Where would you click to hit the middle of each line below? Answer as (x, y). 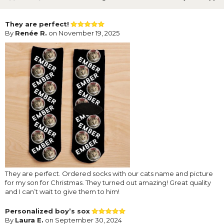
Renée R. (31, 33)
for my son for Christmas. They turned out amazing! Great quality (108, 182)
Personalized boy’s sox (47, 211)
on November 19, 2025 (83, 33)
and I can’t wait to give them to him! (62, 191)
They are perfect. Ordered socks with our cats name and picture (109, 173)
